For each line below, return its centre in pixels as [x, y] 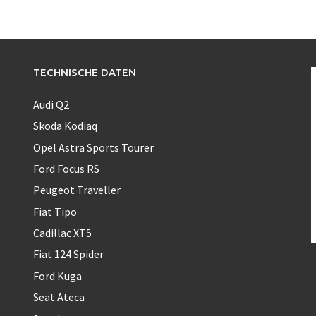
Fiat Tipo [55, 211]
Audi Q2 [51, 104]
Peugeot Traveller [77, 190]
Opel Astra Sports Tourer [94, 147]
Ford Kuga [58, 275]
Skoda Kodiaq [66, 126]
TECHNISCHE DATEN [85, 72]
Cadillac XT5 [63, 233]
